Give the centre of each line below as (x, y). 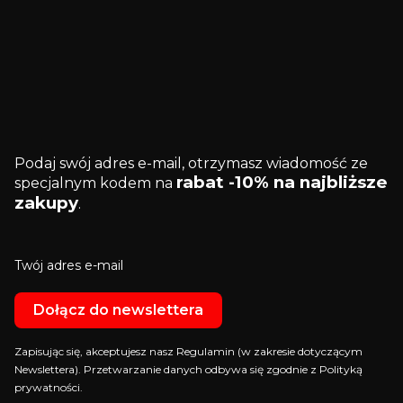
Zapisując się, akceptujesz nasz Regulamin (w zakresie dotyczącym (188, 351)
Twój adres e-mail (69, 265)
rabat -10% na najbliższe (282, 182)
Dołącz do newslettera (118, 310)
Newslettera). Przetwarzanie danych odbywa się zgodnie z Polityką (188, 369)
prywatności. (49, 387)
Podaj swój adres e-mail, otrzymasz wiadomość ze (191, 163)
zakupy (46, 203)
